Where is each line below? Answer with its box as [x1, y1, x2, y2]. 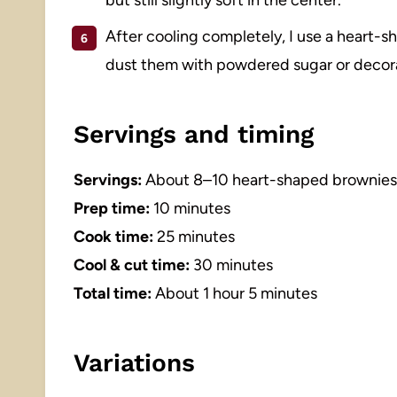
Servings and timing [74, 119, 314, 149]
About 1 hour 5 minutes [152, 283, 317, 303]
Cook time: [74, 226, 153, 246]
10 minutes [150, 198, 230, 218]
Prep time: [74, 198, 150, 218]
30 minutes [190, 254, 273, 275]
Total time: [74, 283, 152, 303]
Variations [74, 347, 195, 378]
